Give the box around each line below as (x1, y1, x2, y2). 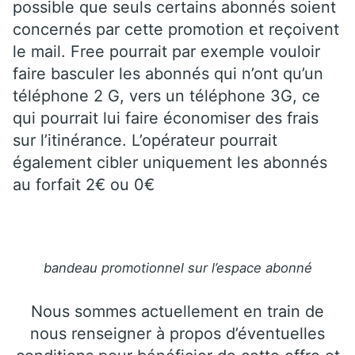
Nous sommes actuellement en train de (31, 301, 324, 321)
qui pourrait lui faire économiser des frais (13, 108, 319, 128)
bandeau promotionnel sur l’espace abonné (43, 259, 312, 276)
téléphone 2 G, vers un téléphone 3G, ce (13, 86, 320, 105)
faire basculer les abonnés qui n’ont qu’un (13, 63, 323, 83)
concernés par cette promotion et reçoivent (13, 19, 339, 39)
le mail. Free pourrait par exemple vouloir (13, 41, 320, 61)
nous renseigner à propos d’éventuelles (30, 323, 325, 343)
